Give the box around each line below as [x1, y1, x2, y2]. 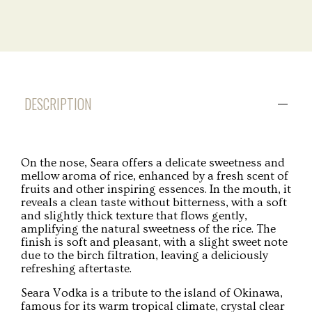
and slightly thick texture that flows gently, [21, 208, 247, 222]
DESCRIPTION [24, 93, 92, 114]
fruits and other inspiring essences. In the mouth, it [21, 182, 291, 196]
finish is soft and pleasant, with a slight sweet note [21, 235, 288, 249]
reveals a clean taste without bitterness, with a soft [21, 195, 287, 209]
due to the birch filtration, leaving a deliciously [21, 248, 268, 262]
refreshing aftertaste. [21, 261, 132, 275]
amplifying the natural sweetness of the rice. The [21, 221, 276, 235]
